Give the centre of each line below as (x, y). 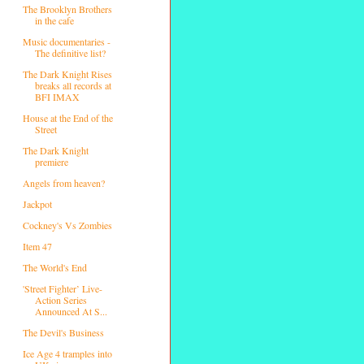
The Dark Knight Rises (67, 74)
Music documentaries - (66, 41)
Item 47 (37, 246)
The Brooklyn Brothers (67, 9)
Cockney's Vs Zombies (67, 225)
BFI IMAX (57, 96)
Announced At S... (71, 311)
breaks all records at (73, 85)
